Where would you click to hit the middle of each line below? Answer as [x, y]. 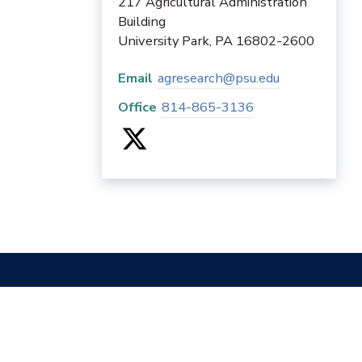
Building [142, 22]
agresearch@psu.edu [219, 78]
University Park [164, 41]
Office [137, 107]
